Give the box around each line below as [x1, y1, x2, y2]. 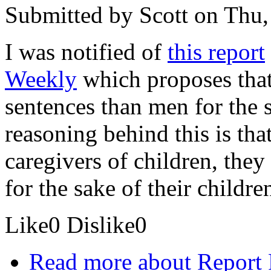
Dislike [67, 212, 135, 238]
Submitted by [5, 2, 139, 28]
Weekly [5, 66, 77, 93]
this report [168, 39, 265, 65]
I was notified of [5, 39, 168, 65]
